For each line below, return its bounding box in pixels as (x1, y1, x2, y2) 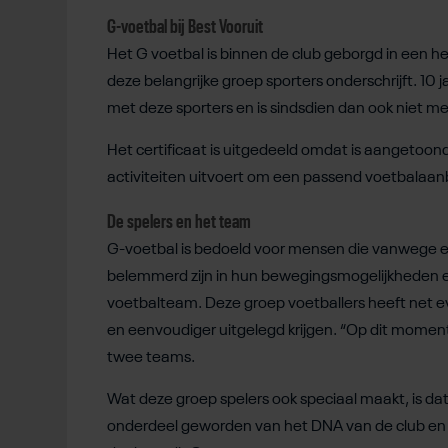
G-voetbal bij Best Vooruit (107, 17, 263, 38)
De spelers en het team (107, 212, 251, 233)
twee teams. (107, 350, 195, 367)
